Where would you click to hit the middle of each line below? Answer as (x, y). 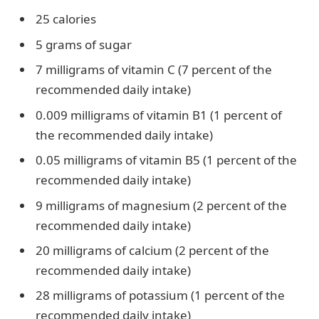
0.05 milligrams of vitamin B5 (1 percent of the (166, 160)
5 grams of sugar (84, 44)
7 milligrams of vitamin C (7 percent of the (154, 70)
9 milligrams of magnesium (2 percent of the (161, 205)
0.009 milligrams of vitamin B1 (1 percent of (159, 115)
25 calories (66, 19)
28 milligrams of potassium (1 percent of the (160, 296)
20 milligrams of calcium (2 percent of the (152, 250)
